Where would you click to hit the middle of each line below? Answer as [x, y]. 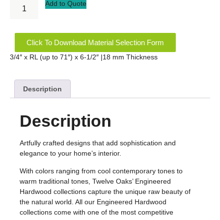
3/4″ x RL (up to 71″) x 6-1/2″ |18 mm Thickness [84, 57]
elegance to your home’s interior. [70, 153]
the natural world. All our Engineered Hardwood [93, 202]
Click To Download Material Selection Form [95, 43]
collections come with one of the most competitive [96, 212]
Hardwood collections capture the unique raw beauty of [105, 191]
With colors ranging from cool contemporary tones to [101, 171]
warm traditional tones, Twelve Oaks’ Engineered [95, 181]
